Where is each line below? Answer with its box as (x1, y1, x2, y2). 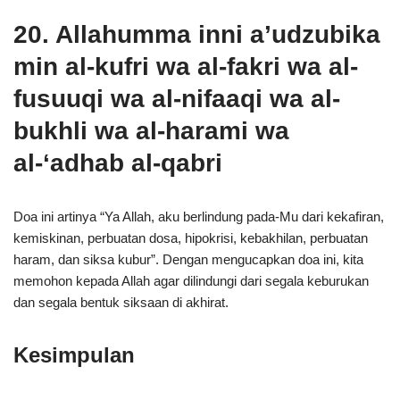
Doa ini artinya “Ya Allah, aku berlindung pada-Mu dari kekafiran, (13, 209, 384, 224)
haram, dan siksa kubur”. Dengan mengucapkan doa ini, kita (13, 252, 363, 267)
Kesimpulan (13, 343, 135, 367)
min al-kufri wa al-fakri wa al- (13, 53, 358, 80)
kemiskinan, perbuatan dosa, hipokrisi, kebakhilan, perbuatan (13, 230, 368, 246)
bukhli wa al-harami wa (13, 117, 289, 145)
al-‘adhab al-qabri (13, 149, 222, 177)
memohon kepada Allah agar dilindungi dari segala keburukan (13, 273, 369, 288)
